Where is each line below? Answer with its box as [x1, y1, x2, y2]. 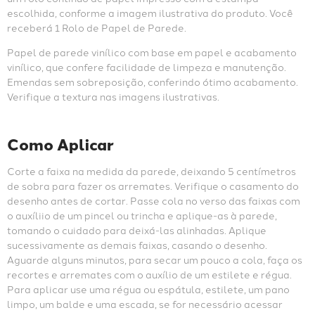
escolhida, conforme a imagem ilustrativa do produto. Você [7, 6, 293, 20]
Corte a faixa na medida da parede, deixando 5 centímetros [7, 164, 296, 179]
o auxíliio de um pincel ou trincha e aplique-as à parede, [7, 208, 277, 223]
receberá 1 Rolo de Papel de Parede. [7, 20, 186, 35]
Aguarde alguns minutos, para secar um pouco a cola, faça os [7, 252, 302, 267]
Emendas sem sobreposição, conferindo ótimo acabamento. [7, 75, 298, 89]
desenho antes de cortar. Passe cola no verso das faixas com [7, 193, 300, 208]
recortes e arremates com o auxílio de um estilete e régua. [7, 267, 292, 282]
